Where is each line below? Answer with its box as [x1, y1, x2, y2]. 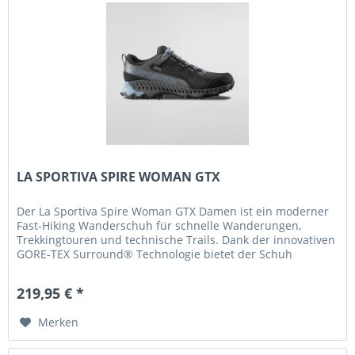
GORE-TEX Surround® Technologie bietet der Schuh [17, 246, 293, 261]
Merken [38, 314, 79, 330]
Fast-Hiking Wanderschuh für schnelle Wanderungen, [17, 217, 302, 233]
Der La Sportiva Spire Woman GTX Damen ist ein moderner [17, 203, 330, 219]
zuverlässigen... [17, 260, 100, 276]
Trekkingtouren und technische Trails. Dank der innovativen [17, 231, 336, 247]
